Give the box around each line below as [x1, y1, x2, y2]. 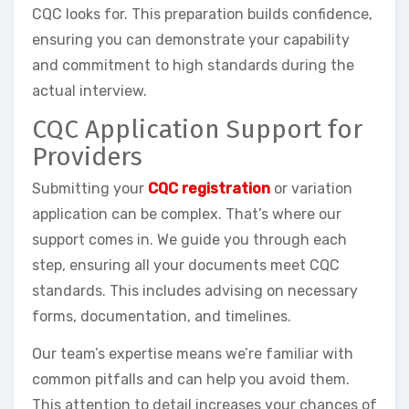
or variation [270, 180, 352, 198]
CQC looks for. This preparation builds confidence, [32, 5, 372, 23]
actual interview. [32, 81, 147, 100]
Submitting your [32, 180, 148, 198]
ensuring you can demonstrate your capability [32, 30, 350, 48]
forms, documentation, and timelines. [32, 308, 291, 326]
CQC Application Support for [32, 113, 362, 144]
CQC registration [148, 180, 270, 198]
